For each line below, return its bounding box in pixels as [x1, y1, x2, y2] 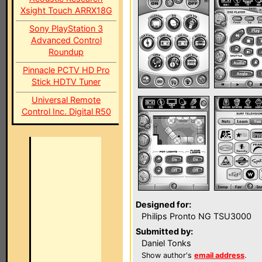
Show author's [142, 251, 194, 260]
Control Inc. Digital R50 [21, 106, 111, 116]
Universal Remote [32, 95, 101, 105]
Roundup [49, 47, 84, 57]
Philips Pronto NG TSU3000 [142, 211, 251, 221]
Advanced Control [30, 35, 102, 45]
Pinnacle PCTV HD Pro [22, 65, 110, 75]
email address [194, 251, 244, 260]
